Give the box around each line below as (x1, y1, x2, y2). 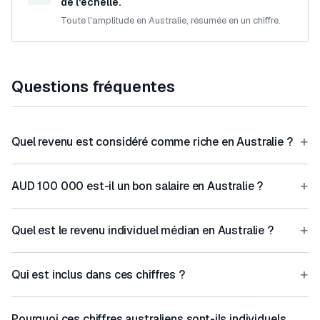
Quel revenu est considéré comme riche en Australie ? (11, 134, 293, 149)
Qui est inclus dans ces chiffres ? (11, 266, 185, 282)
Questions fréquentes (11, 76, 175, 96)
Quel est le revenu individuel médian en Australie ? (11, 222, 274, 238)
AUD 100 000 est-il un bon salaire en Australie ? (11, 178, 264, 194)
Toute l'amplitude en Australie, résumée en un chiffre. (61, 14, 281, 26)
